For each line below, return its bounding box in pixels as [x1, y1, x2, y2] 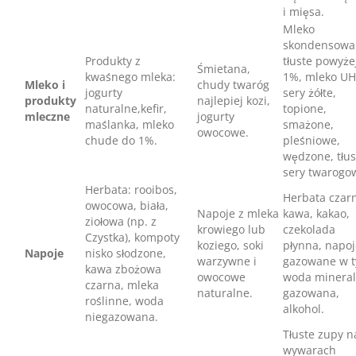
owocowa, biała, [85, 197, 168, 213]
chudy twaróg [197, 76, 269, 92]
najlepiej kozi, [197, 92, 270, 108]
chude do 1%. [85, 132, 157, 148]
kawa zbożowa [85, 261, 161, 277]
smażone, [283, 116, 334, 132]
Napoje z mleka [197, 205, 279, 221]
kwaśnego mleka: [85, 68, 176, 84]
